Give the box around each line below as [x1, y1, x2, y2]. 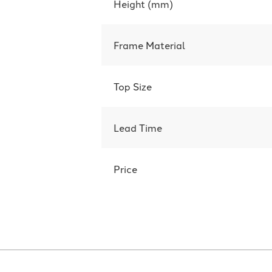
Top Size [114, 80, 152, 93]
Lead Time [114, 121, 162, 134]
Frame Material [114, 38, 186, 52]
